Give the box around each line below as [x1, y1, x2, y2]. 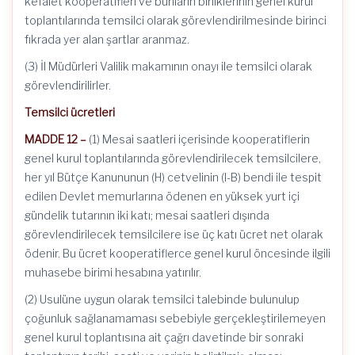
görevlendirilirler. [25, 78, 111, 92]
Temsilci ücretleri [25, 105, 115, 119]
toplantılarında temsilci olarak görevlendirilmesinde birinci [25, 13, 326, 27]
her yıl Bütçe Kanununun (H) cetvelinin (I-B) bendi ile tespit [25, 170, 322, 184]
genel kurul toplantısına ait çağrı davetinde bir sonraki [25, 330, 303, 344]
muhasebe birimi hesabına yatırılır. [25, 265, 201, 279]
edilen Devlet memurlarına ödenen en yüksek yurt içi [25, 189, 300, 203]
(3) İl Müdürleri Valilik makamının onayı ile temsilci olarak [25, 59, 312, 73]
